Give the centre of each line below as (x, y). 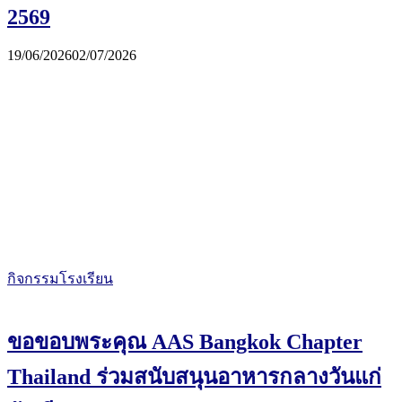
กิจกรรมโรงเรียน (60, 278)
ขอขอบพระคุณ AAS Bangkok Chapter (185, 341)
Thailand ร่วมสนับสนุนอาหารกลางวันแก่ (194, 376)
